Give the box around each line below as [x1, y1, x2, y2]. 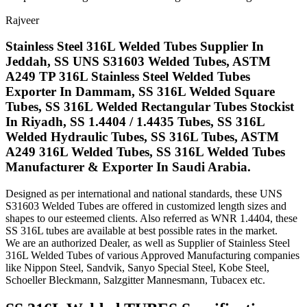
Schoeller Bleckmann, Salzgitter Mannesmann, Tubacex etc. [5, 274, 265, 286]
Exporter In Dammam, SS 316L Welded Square [5, 84, 275, 99]
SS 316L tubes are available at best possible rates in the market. [5, 225, 278, 237]
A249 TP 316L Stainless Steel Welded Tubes [5, 69, 250, 84]
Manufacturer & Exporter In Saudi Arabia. [5, 160, 251, 175]
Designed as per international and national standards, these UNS [5, 188, 282, 200]
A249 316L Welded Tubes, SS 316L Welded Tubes [5, 145, 285, 160]
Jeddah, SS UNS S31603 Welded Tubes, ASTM [5, 54, 271, 69]
